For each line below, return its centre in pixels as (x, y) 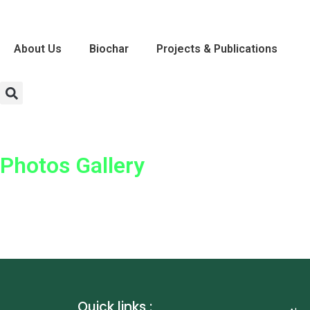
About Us (38, 49)
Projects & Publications (217, 49)
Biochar (109, 49)
